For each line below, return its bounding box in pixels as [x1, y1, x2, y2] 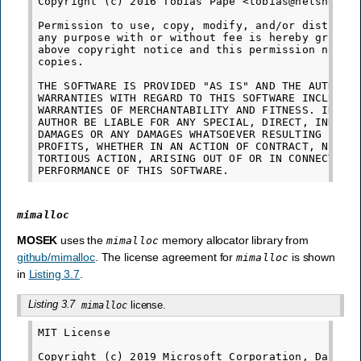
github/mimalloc [17, 250, 95, 263]
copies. [37, 55, 85, 68]
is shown [288, 250, 335, 263]
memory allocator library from [159, 233, 309, 247]
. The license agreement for [94, 250, 236, 263]
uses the [57, 233, 106, 247]
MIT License [37, 326, 110, 338]
